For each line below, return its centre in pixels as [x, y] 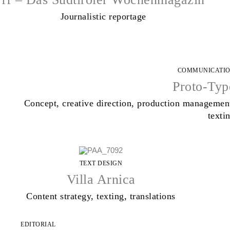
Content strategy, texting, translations [101, 196]
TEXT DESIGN [101, 163]
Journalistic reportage [103, 17]
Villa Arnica [101, 179]
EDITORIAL [38, 225]
